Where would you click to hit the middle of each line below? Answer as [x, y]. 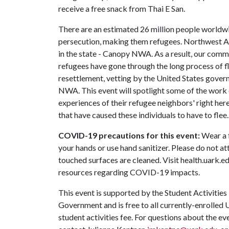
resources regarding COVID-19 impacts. [129, 172]
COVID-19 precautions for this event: [129, 135]
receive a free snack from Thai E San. [122, 8]
